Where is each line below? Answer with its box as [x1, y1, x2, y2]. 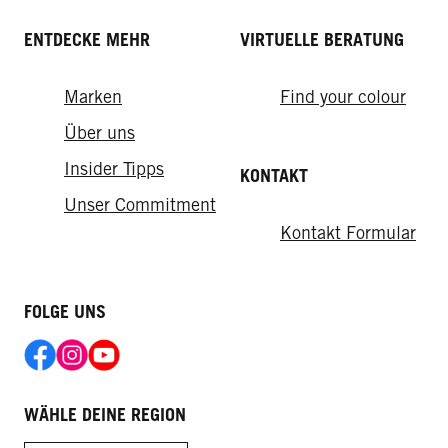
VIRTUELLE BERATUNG [240, 28, 404, 50]
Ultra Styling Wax [80, 132, 209, 154]
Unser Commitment [64, 193, 216, 215]
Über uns [64, 121, 135, 143]
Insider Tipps [64, 157, 164, 179]
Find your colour [280, 85, 406, 107]
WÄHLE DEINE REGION [24, 403, 186, 425]
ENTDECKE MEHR [24, 28, 150, 50]
